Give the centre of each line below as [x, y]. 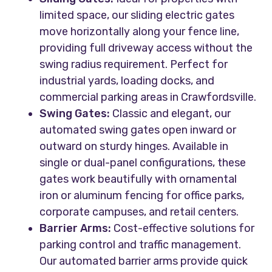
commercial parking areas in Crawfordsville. [148, 97]
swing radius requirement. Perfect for [134, 65]
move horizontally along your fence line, [140, 32]
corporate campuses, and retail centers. [139, 212]
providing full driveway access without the [146, 48]
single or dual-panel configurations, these [143, 163]
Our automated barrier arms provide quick [144, 261]
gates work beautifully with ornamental [138, 179]
